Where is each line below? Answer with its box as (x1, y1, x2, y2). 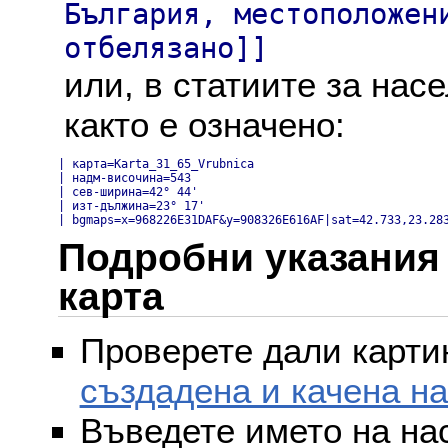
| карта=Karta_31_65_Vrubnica (58, 156, 254, 171)
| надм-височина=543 (58, 170, 191, 185)
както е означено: (63, 104, 345, 144)
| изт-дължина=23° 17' (58, 198, 205, 213)
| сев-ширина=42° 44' (58, 184, 198, 199)
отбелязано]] (63, 30, 268, 65)
